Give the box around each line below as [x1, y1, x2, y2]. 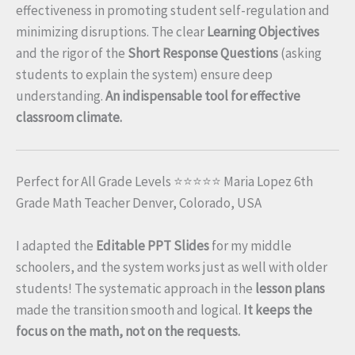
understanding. [16, 87, 105, 105]
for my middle [209, 237, 292, 255]
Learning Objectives [207, 23, 319, 41]
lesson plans [255, 280, 325, 298]
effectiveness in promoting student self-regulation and [16, 2, 330, 20]
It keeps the [243, 301, 312, 319]
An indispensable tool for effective [105, 87, 300, 105]
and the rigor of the [16, 44, 128, 63]
